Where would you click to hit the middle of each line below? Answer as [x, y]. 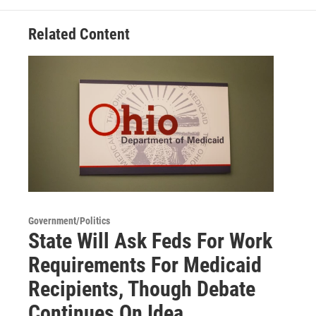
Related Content [79, 34]
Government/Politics [69, 221]
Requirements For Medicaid [145, 265]
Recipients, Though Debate [142, 289]
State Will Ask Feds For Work [150, 241]
